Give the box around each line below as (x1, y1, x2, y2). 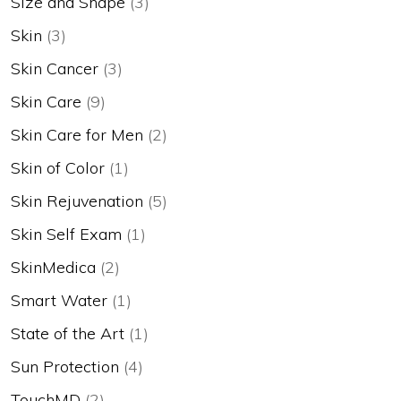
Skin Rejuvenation (11, 190, 143, 211)
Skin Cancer (11, 57, 98, 79)
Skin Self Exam (11, 223, 122, 244)
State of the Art (11, 322, 124, 344)
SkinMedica (11, 256, 96, 277)
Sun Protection (11, 355, 119, 377)
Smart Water (11, 289, 107, 311)
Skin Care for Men (11, 124, 143, 145)
